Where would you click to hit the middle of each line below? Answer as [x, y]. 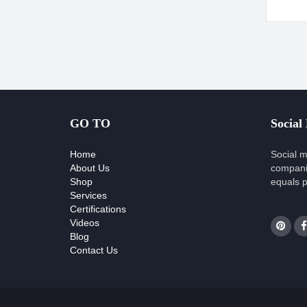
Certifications [98, 209]
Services [88, 196]
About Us [90, 168]
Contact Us [94, 250]
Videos [85, 223]
